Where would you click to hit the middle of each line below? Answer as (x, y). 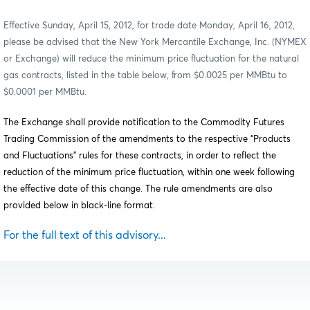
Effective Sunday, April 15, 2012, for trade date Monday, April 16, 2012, (149, 26)
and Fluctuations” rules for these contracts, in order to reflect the (140, 156)
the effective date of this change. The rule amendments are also (138, 189)
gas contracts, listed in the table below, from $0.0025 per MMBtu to (145, 75)
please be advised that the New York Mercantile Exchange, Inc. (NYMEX (155, 42)
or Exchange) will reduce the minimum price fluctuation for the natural (151, 59)
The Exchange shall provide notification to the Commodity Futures (144, 122)
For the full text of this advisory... (85, 235)
